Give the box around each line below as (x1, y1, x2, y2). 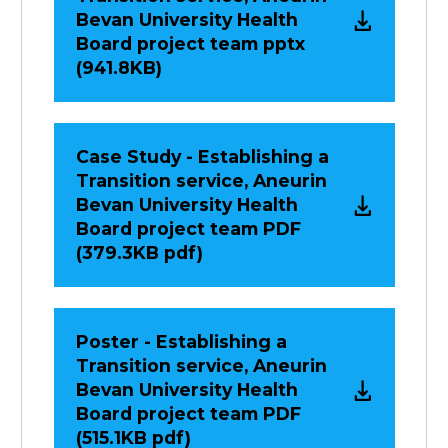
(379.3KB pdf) (75, 242, 203, 264)
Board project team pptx (75, 33, 305, 55)
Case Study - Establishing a (75, 146, 329, 168)
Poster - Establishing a (75, 331, 287, 353)
